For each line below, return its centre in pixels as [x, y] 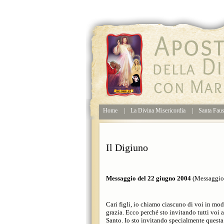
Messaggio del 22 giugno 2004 [148, 178]
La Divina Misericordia [158, 110]
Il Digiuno [127, 147]
